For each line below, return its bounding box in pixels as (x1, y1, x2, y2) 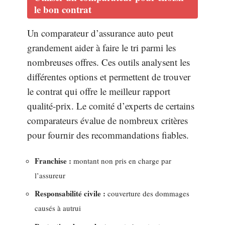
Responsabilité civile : (35, 188, 105, 199)
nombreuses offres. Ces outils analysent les (27, 56, 190, 68)
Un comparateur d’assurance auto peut (27, 27, 173, 39)
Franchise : (35, 155, 71, 166)
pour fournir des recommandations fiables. (27, 129, 189, 141)
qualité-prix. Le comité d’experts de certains (27, 99, 194, 112)
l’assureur (35, 170, 65, 180)
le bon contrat (34, 3, 91, 16)
